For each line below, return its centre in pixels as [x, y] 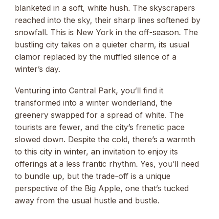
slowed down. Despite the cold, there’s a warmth [105, 139]
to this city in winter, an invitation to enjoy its [96, 151]
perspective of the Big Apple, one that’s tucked [102, 188]
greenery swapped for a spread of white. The [99, 115]
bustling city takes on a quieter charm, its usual [102, 44]
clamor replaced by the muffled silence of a [96, 56]
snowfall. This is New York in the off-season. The [106, 32]
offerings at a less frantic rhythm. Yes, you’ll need [107, 164]
